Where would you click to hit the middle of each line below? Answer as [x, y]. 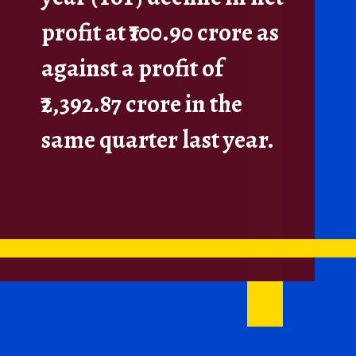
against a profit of [133, 68]
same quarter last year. [158, 139]
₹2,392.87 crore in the [142, 104]
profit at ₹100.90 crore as [161, 32]
